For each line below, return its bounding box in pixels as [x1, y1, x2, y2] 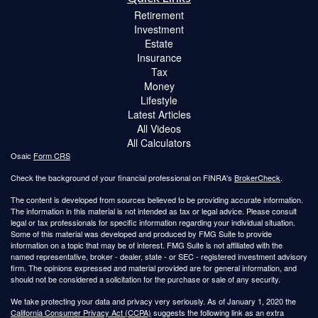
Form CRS [33, 149, 70, 161]
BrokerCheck [234, 171, 280, 183]
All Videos [137, 121, 181, 136]
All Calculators [127, 135, 191, 150]
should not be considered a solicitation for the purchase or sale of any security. [11, 273, 280, 285]
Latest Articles [127, 106, 191, 121]
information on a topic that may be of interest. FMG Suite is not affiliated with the [11, 238, 283, 251]
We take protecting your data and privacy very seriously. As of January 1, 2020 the [11, 295, 296, 307]
